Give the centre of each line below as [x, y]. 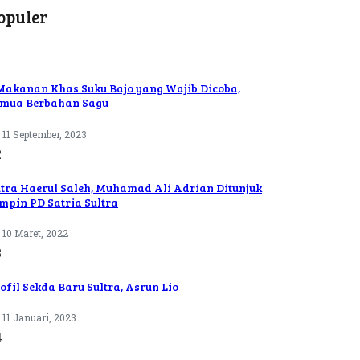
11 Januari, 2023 [39, 318]
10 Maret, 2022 [35, 233]
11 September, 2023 [45, 134]
